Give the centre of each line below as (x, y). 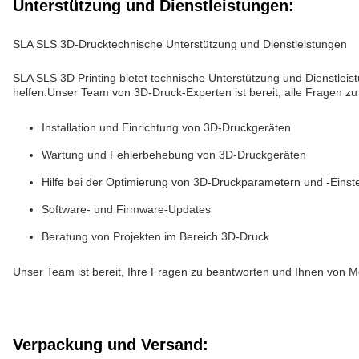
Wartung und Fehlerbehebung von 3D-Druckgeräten (174, 155)
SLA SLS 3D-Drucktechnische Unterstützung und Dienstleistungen (180, 44)
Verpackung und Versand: (111, 345)
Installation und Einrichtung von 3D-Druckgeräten (166, 127)
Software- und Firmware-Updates (126, 209)
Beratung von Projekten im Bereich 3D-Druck (155, 236)
